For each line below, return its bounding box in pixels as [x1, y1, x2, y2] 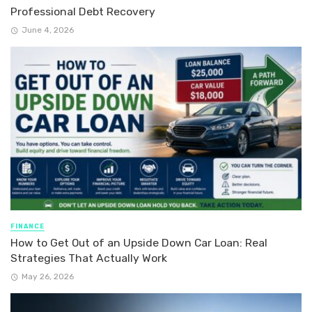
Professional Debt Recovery [10, 4, 155, 18]
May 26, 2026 [21, 272, 74, 282]
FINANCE [10, 222, 45, 230]
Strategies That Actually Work [10, 251, 167, 265]
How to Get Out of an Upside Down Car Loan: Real [10, 235, 267, 249]
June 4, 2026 [21, 24, 74, 35]
